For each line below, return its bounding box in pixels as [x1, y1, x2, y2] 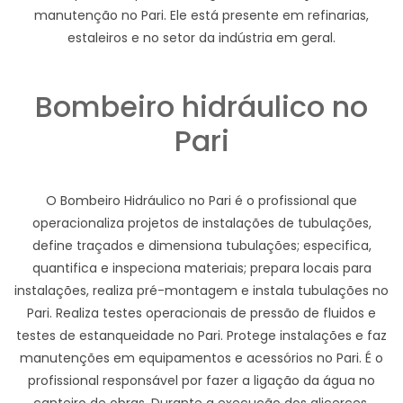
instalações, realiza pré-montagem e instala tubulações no [14, 281, 389, 300]
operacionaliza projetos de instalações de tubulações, [31, 213, 372, 232]
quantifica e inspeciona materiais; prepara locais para [31, 258, 372, 277]
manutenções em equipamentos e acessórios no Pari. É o [20, 348, 383, 367]
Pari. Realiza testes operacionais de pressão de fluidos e [27, 303, 376, 322]
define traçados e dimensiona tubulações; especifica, [31, 236, 372, 255]
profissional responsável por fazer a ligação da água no [28, 371, 375, 390]
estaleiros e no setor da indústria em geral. [67, 28, 336, 47]
